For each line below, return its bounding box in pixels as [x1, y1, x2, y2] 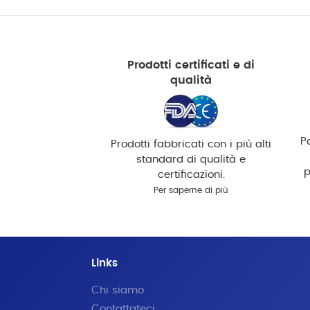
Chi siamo [91, 285, 144, 296]
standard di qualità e [136, 154, 246, 165]
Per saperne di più [154, 185, 229, 194]
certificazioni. [157, 169, 225, 180]
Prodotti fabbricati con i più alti [111, 138, 272, 149]
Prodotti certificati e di [127, 60, 255, 71]
